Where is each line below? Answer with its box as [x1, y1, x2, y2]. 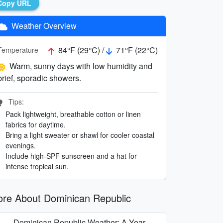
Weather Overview [9, 19, 77, 31]
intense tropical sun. [5, 161, 69, 171]
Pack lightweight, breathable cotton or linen [5, 109, 141, 119]
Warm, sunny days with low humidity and [9, 60, 152, 72]
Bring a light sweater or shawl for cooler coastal [5, 129, 154, 140]
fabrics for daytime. [5, 119, 66, 129]
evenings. [5, 140, 36, 150]
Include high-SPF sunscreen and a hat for [5, 150, 137, 161]
